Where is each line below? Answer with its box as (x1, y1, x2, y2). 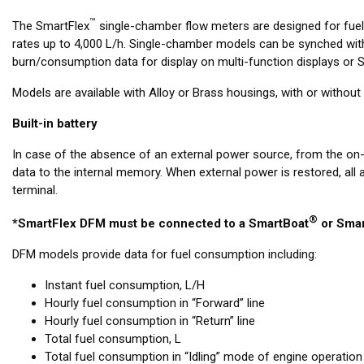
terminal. (12, 183, 58, 197)
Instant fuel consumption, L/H (45, 278, 205, 292)
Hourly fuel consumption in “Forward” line (45, 296, 265, 310)
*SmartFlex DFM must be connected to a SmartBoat (12, 216, 309, 231)
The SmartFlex (12, 19, 89, 33)
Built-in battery (12, 116, 97, 131)
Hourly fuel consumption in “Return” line (45, 314, 255, 328)
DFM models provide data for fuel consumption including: (12, 247, 317, 262)
